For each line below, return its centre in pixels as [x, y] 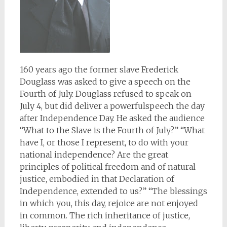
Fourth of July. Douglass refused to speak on [105, 94]
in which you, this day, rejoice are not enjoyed [109, 203]
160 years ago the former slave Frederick [99, 69]
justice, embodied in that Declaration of [97, 179]
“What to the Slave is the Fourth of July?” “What [112, 130]
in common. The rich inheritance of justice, [105, 215]
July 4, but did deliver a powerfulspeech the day [112, 106]
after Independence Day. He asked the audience [112, 118]
